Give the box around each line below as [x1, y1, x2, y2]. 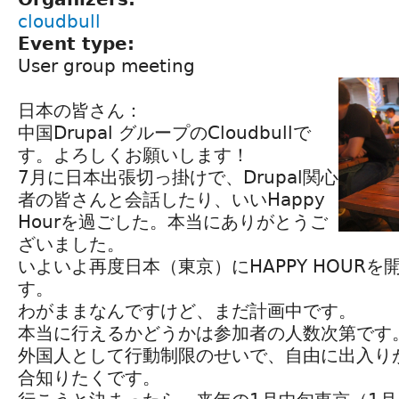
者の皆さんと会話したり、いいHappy [18, 188, 325, 210]
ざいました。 [18, 232, 125, 255]
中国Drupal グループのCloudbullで [18, 121, 311, 143]
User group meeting [18, 54, 195, 77]
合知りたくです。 [18, 366, 160, 388]
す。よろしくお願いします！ [18, 143, 249, 166]
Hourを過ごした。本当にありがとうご [18, 210, 328, 232]
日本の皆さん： [18, 99, 142, 121]
